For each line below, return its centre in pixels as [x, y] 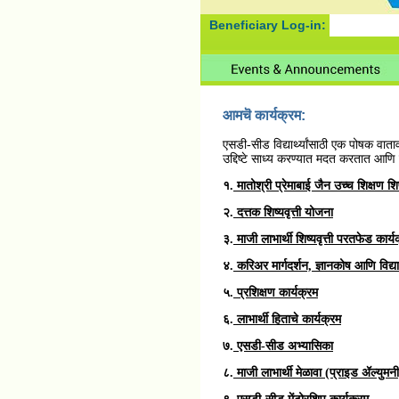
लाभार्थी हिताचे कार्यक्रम [287, 319]
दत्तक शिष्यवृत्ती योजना [283, 212]
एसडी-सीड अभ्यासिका [283, 346]
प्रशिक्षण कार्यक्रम [276, 293]
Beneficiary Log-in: [269, 25]
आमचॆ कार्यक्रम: [264, 115]
